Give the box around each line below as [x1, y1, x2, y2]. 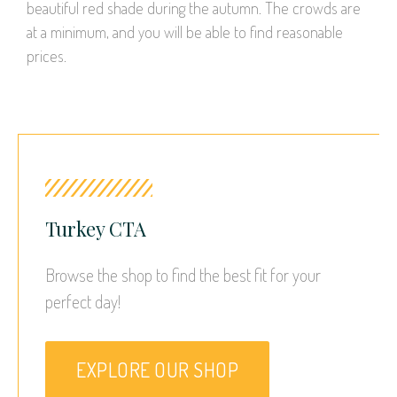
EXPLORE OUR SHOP [76, 357, 238, 383]
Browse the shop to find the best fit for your [45, 263, 321, 287]
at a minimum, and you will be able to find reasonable [27, 21, 343, 42]
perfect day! [45, 290, 121, 314]
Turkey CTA [45, 215, 146, 243]
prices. [27, 45, 66, 66]
